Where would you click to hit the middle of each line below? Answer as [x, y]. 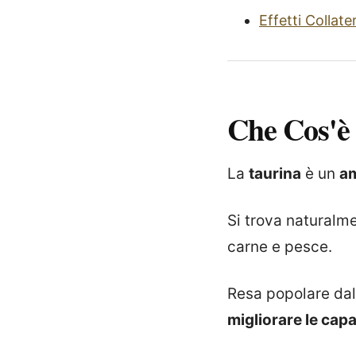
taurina [275, 174]
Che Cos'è [288, 129]
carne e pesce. [280, 247]
